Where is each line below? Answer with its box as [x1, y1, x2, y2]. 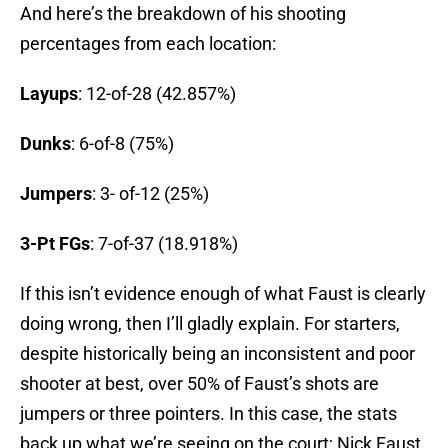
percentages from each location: [20, 33, 276, 55]
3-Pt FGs [20, 233, 90, 255]
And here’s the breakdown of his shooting [20, 3, 346, 25]
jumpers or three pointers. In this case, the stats [20, 403, 397, 425]
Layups [20, 83, 78, 105]
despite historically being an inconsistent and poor [20, 343, 415, 365]
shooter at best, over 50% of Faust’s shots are [20, 373, 379, 395]
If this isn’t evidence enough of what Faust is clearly [20, 283, 426, 305]
